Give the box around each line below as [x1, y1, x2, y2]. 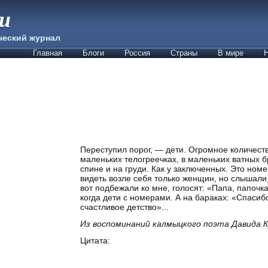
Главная [33, 48, 62, 57]
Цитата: [80, 235, 110, 245]
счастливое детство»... [80, 202, 169, 212]
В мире [218, 48, 243, 57]
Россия [124, 48, 150, 57]
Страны [170, 48, 197, 57]
